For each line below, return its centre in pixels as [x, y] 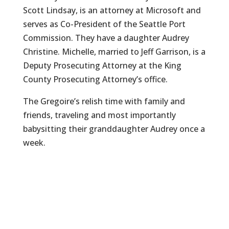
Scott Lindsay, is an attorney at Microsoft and [112, 10]
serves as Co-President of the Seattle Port [104, 24]
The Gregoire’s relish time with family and [104, 101]
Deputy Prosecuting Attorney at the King [102, 65]
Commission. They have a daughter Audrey [106, 38]
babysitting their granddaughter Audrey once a [114, 129]
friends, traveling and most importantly [99, 115]
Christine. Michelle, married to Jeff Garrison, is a [114, 52]
